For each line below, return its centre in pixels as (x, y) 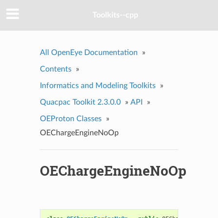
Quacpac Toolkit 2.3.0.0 (80, 102)
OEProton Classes (71, 118)
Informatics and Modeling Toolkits (98, 85)
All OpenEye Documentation (89, 52)
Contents (55, 69)
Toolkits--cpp (115, 15)
